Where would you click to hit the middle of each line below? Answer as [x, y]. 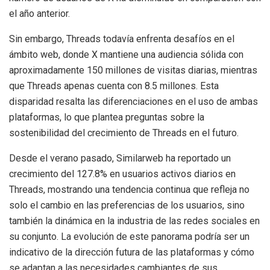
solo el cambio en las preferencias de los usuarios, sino [127, 205]
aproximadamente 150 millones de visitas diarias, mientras [133, 70]
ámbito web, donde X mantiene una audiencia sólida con [126, 54]
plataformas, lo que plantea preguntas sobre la [107, 117]
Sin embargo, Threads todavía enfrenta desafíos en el [122, 39]
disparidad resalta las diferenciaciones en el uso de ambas [133, 101]
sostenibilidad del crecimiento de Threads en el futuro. [124, 133]
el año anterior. [39, 13]
